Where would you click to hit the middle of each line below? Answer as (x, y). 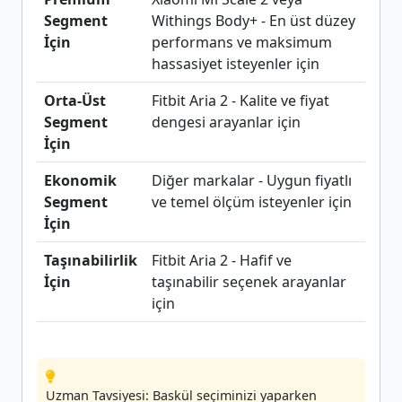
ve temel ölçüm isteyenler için (252, 202)
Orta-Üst (75, 100)
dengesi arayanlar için (226, 122)
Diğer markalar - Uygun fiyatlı (252, 180)
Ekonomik (80, 180)
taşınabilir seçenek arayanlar (249, 282)
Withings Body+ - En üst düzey (253, 21)
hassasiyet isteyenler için (236, 64)
